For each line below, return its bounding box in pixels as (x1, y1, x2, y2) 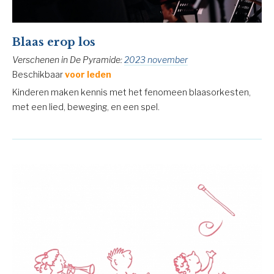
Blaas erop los (12, 35, 95, 50)
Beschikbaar (12, 69, 65, 80)
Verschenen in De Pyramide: (12, 54, 124, 65)
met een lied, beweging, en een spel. (12, 102, 160, 113)
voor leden (65, 69, 111, 80)
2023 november (124, 54, 188, 65)
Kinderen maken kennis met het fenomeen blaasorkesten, (12, 87, 251, 98)
